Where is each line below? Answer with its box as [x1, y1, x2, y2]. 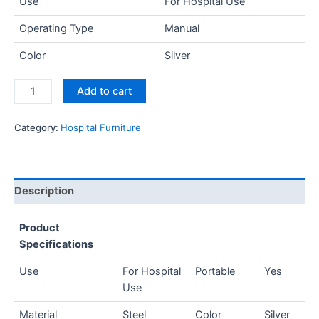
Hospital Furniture [61, 122, 141, 134]
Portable [195, 264, 236, 278]
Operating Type [19, 21, 94, 35]
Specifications [19, 237, 94, 251]
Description [14, 184, 74, 197]
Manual [164, 21, 200, 35]
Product [19, 221, 61, 234]
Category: [14, 122, 61, 134]
